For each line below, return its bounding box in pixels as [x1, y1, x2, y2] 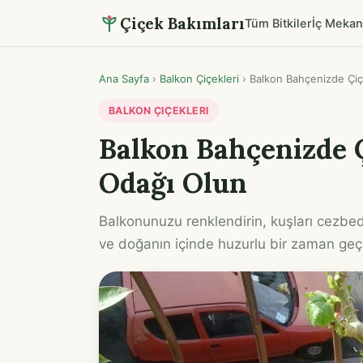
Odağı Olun [99, 165, 247, 200]
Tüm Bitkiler [245, 15, 312, 31]
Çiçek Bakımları [120, 13, 245, 33]
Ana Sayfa [99, 72, 149, 85]
